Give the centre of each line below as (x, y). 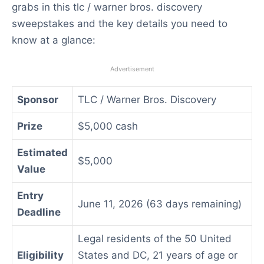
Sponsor (38, 99)
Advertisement (132, 69)
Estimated (42, 152)
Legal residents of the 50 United (155, 238)
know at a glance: (54, 40)
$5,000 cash (108, 126)
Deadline (39, 212)
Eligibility (40, 255)
